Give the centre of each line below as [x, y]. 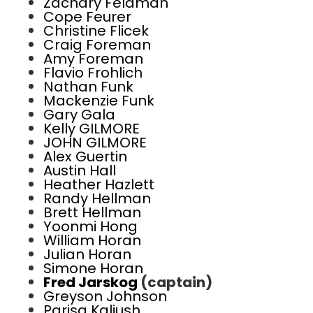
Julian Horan [87, 255]
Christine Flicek [96, 31]
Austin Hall [80, 171]
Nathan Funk [88, 87]
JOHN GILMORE [95, 143]
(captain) [176, 283]
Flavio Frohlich [93, 73]
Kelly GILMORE [92, 129]
